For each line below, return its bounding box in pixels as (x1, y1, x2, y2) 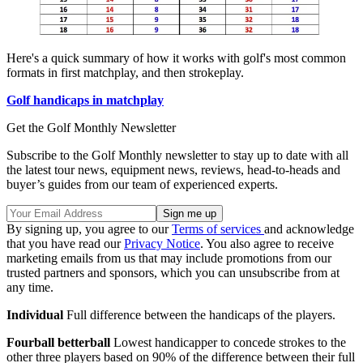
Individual (6, 307, 63, 322)
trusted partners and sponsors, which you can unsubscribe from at (6, 265, 340, 280)
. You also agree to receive (200, 236, 334, 250)
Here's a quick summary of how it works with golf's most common (6, 50, 346, 65)
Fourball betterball (6, 335, 110, 349)
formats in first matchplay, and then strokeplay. (6, 65, 244, 79)
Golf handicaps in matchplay (6, 92, 164, 107)
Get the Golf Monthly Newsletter (6, 120, 176, 135)
